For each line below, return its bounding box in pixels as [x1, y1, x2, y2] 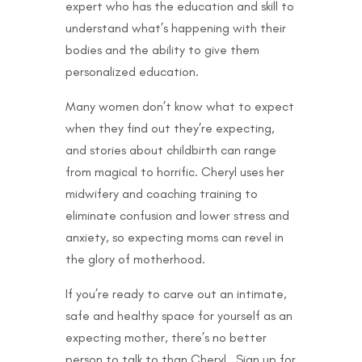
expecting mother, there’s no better [65, 329, 267, 345]
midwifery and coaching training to [65, 185, 258, 201]
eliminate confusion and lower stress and [65, 207, 289, 223]
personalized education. [65, 63, 199, 79]
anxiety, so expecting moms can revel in [65, 229, 284, 245]
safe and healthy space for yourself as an [65, 307, 293, 323]
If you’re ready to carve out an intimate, [65, 285, 287, 301]
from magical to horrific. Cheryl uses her [65, 163, 284, 179]
